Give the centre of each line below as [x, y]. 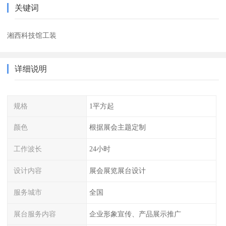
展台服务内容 [35, 214]
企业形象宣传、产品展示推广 [135, 214]
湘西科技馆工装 [32, 35]
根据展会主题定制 [117, 127]
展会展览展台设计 [117, 171]
